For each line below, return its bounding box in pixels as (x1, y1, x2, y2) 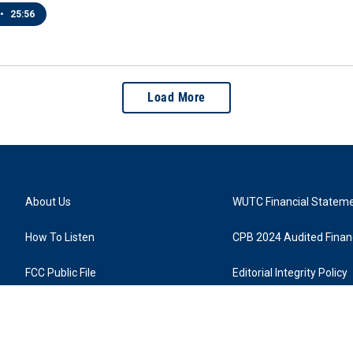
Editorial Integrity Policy (232, 266, 348, 279)
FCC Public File (25, 266, 96, 279)
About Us (25, 195, 71, 208)
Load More (147, 90, 206, 105)
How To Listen (25, 231, 95, 243)
